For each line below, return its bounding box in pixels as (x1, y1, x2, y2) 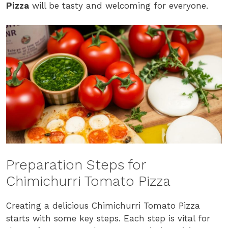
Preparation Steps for (6, 156, 146, 173)
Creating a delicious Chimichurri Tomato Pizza (6, 200, 200, 211)
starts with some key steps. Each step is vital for (6, 213, 210, 223)
